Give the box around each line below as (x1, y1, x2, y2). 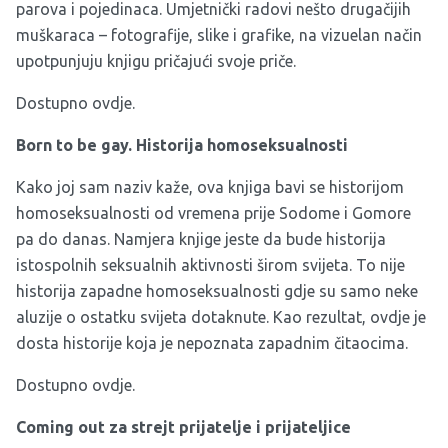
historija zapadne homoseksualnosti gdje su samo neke (16, 281, 418, 300)
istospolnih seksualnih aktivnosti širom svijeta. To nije (16, 255, 405, 274)
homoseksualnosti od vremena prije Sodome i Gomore (16, 203, 411, 222)
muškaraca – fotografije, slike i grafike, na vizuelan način (16, 25, 422, 44)
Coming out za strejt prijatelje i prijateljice (16, 417, 351, 436)
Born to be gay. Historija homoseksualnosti (16, 135, 348, 154)
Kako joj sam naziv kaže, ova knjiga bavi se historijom (16, 177, 404, 196)
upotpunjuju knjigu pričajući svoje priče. (16, 51, 296, 70)
